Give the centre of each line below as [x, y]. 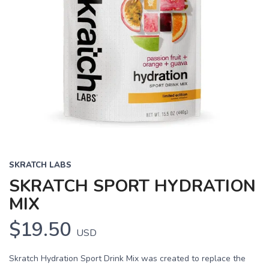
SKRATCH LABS [40, 165]
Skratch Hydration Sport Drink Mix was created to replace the [127, 258]
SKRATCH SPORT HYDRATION [132, 186]
